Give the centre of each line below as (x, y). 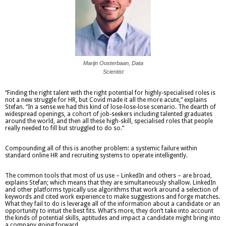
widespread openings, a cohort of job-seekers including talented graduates (109, 114)
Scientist (113, 71)
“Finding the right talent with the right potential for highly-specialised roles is (110, 93)
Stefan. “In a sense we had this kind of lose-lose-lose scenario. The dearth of (110, 107)
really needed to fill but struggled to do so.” (65, 128)
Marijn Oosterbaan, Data (113, 63)
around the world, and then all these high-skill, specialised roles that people (109, 121)
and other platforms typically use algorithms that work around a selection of (112, 189)
